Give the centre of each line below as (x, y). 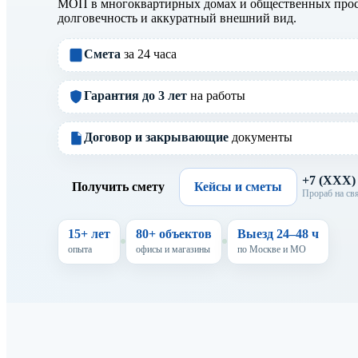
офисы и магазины (173, 249)
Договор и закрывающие (156, 137)
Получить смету (118, 186)
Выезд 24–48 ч (278, 233)
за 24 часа (149, 54)
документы (261, 137)
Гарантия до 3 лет (135, 95)
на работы (216, 95)
